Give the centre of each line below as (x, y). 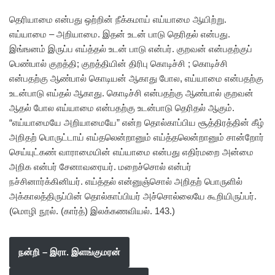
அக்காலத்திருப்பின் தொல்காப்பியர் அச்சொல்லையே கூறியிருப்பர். (133, 196)
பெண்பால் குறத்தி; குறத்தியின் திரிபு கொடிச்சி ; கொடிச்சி (118, 64)
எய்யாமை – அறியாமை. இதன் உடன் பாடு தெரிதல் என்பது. (120, 34)
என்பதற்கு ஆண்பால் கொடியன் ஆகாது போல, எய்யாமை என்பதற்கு (136, 78)
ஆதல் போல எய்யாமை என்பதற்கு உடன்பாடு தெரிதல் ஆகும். (122, 108)
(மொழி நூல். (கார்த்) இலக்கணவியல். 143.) (92, 211)
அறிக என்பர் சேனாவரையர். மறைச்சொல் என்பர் (100, 167)
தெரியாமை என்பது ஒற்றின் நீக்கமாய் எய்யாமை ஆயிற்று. (118, 19)
